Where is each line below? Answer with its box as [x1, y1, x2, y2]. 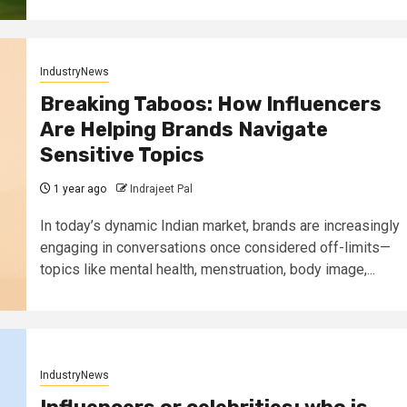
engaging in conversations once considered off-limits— [39, 238, 391, 256]
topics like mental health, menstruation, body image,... [39, 260, 375, 278]
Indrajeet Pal [129, 182, 193, 195]
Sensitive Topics [39, 142, 204, 167]
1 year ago [50, 182, 106, 195]
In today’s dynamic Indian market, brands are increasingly [39, 216, 400, 234]
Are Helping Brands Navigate [39, 116, 328, 142]
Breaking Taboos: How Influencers [39, 91, 382, 116]
